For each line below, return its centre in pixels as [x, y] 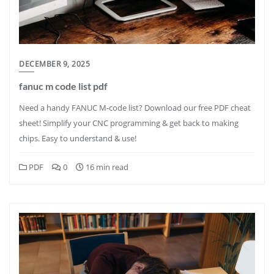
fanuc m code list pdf [63, 86]
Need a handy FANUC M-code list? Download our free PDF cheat [135, 108]
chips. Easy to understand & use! [78, 138]
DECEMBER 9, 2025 [54, 64]
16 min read [106, 167]
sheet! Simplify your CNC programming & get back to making [129, 123]
